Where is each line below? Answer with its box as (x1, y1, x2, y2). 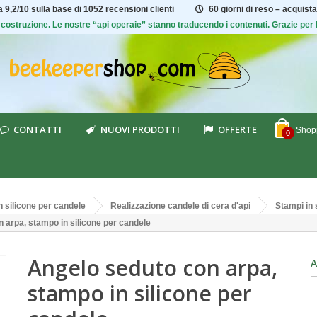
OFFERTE (217, 123, 257, 136)
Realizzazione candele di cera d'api (110, 201, 250, 211)
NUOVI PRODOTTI (100, 123, 180, 136)
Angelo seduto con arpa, (27, 253, 277, 282)
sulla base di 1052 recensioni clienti (30, 4, 174, 14)
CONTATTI (13, 123, 62, 136)
